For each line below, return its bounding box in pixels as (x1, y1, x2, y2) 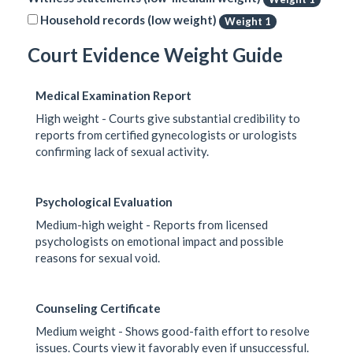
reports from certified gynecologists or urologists (35, 127, 297, 142)
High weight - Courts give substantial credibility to (35, 110, 300, 125)
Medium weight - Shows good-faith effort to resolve (35, 323, 310, 338)
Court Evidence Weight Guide (28, 43, 283, 66)
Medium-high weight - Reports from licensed (35, 217, 268, 232)
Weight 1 (225, 14, 271, 28)
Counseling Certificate (35, 301, 161, 316)
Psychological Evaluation (35, 195, 173, 210)
